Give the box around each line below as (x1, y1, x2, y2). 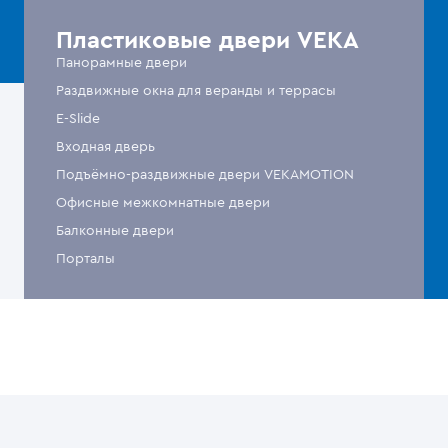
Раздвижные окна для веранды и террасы (55, 84, 336, 98)
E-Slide (55, 112, 100, 126)
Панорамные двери (55, 56, 187, 70)
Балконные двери (55, 224, 174, 238)
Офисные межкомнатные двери (55, 196, 270, 210)
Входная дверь (55, 140, 155, 154)
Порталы (55, 252, 115, 266)
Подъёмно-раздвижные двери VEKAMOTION (55, 168, 354, 182)
